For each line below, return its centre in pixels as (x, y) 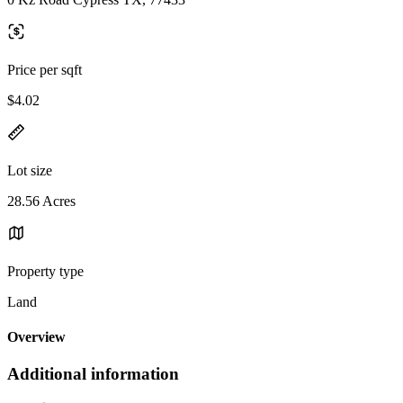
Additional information (93, 374)
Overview (36, 337)
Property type (45, 271)
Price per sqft (45, 69)
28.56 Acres (41, 201)
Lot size (30, 170)
